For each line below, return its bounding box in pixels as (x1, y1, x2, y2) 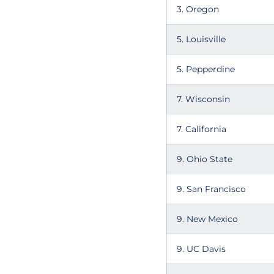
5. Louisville (177, 34, 226, 45)
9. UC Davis (177, 243, 226, 254)
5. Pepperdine (177, 64, 235, 75)
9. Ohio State (177, 154, 232, 165)
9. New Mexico (177, 213, 238, 224)
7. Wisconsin (177, 94, 230, 105)
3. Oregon (177, 4, 219, 15)
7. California (177, 124, 226, 135)
